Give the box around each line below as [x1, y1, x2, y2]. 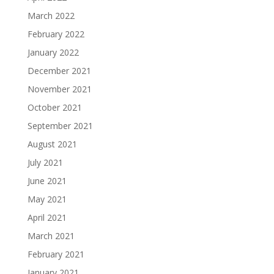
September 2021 [27, 120, 93, 131]
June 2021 [27, 175, 67, 187]
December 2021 [27, 65, 91, 76]
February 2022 [27, 28, 84, 40]
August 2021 [27, 138, 77, 150]
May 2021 [27, 193, 67, 205]
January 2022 [27, 46, 79, 58]
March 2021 [27, 230, 75, 242]
